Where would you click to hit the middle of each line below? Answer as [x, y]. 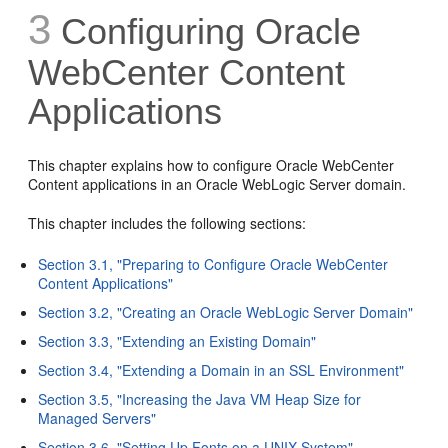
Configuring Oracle [211, 31]
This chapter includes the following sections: [167, 222]
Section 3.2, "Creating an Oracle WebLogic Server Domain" [226, 311]
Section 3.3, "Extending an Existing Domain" [177, 340]
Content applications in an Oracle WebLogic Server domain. [217, 183]
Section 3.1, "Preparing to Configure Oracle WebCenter [213, 263]
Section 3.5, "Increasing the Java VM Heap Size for [200, 398]
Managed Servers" [97, 417]
